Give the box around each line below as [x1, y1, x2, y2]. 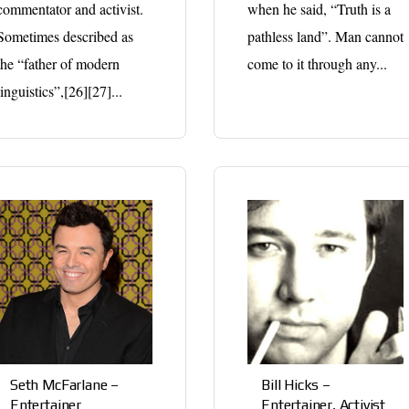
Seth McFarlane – [10, 375, 119, 393]
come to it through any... [247, 53, 388, 73]
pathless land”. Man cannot [247, 26, 404, 46]
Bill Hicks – [261, 375, 330, 393]
